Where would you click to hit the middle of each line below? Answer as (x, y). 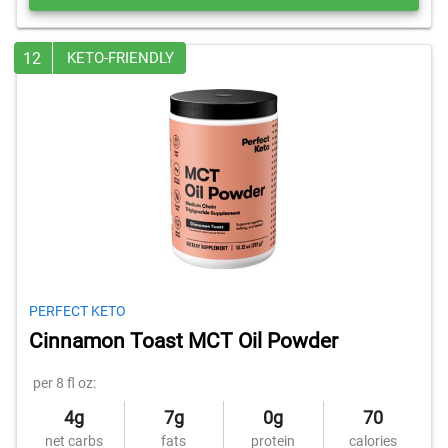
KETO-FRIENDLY (120, 58)
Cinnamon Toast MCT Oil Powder (183, 341)
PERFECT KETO (77, 311)
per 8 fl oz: (64, 383)
